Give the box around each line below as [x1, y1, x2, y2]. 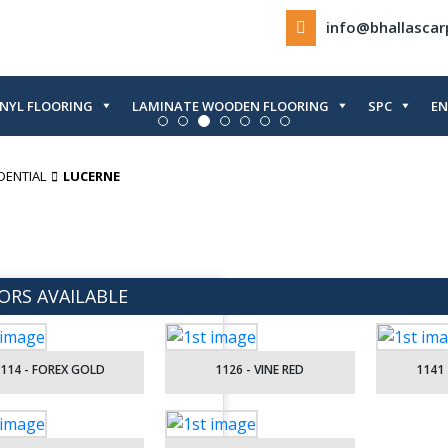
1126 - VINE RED [215, 361, 305, 378]
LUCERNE [63, 167, 120, 185]
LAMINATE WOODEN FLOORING [132, 97, 329, 115]
